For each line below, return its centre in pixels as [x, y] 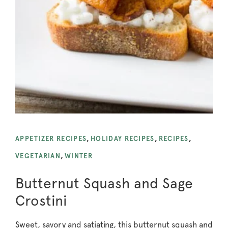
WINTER [79, 156]
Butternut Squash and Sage [104, 183]
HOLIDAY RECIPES [123, 138]
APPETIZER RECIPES [51, 138]
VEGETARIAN [38, 156]
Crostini [41, 200]
